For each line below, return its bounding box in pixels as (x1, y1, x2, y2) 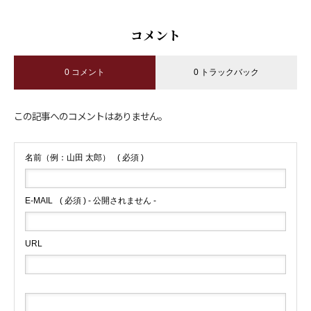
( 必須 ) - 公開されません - (60, 195, 156, 205)
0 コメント (65, 67, 105, 77)
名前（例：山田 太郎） (25, 152, 110, 162)
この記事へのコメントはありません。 (14, 108, 167, 123)
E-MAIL (25, 195, 53, 205)
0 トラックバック (194, 67, 259, 77)
